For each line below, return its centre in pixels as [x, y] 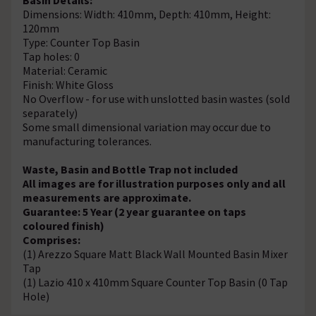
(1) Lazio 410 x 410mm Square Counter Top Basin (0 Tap [155, 282]
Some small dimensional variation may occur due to [147, 127]
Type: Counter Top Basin [81, 42]
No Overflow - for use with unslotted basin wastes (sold [156, 98]
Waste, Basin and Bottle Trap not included [130, 169]
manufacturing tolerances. [87, 141]
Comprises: [51, 239]
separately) [50, 113]
